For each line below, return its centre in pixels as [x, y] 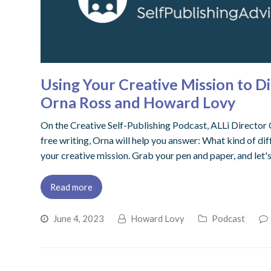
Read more [72, 187]
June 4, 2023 [79, 218]
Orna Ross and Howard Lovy [138, 102]
